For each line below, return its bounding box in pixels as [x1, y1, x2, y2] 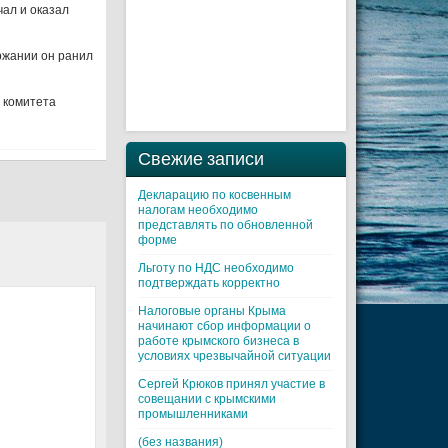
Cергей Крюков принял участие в [138, 377, 325, 391]
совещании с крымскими [138, 392, 276, 406]
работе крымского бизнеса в [138, 334, 299, 348]
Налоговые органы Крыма [138, 304, 286, 318]
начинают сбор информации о [138, 319, 311, 333]
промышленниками [138, 407, 248, 421]
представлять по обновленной [138, 218, 313, 232]
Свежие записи [138, 147, 264, 170]
